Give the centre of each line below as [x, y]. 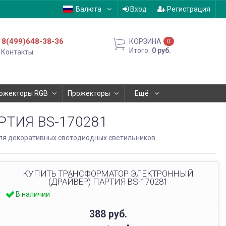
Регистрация [188, 9]
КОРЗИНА [146, 41]
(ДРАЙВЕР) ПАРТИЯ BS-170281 [108, 182]
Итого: [140, 50]
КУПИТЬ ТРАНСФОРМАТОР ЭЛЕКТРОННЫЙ [108, 174]
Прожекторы [89, 93]
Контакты [17, 52]
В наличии [33, 194]
